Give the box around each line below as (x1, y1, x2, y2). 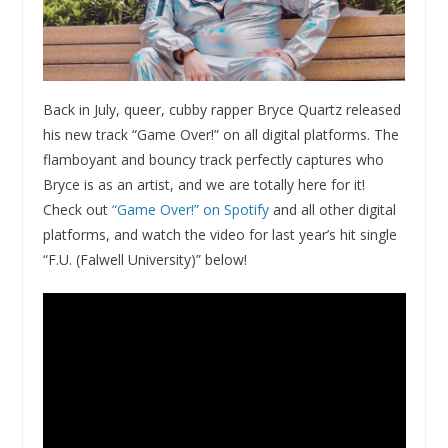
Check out (42, 200, 112, 220)
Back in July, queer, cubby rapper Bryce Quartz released (42, 100, 401, 120)
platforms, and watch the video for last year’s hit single (42, 225, 397, 245)
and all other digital (268, 200, 396, 220)
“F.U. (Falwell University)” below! (42, 250, 247, 270)
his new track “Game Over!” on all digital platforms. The (42, 125, 399, 145)
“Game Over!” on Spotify (111, 200, 269, 220)
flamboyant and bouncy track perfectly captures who (42, 150, 384, 170)
